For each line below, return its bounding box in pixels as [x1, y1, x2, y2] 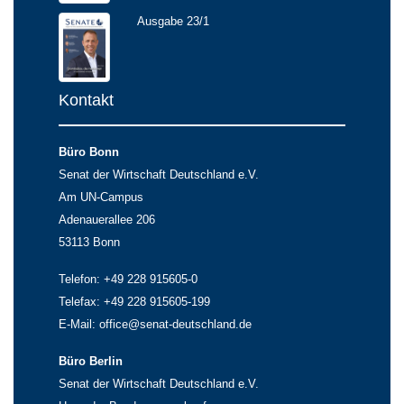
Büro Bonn [59, 144, 119, 159]
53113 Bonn [59, 234, 120, 249]
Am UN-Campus [59, 189, 143, 204]
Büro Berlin [59, 353, 123, 368]
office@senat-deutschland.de [99, 317, 252, 331]
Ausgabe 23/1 [137, 14, 209, 29]
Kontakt [59, 90, 114, 109]
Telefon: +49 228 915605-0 [59, 271, 197, 286]
